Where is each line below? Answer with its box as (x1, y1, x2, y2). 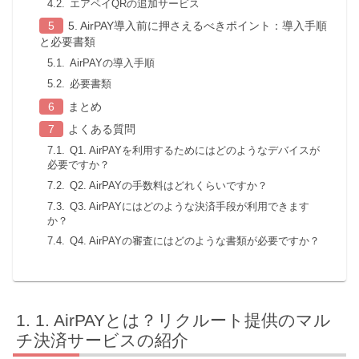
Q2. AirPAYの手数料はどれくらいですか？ (69, 179, 268, 192)
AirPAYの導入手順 (69, 57, 155, 70)
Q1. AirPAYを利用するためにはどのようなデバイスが (69, 144, 320, 156)
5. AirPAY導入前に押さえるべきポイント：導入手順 (67, 19, 327, 33)
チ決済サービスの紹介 (16, 331, 189, 350)
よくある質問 (67, 123, 135, 136)
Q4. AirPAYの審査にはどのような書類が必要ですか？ (69, 235, 320, 248)
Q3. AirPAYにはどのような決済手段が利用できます (69, 200, 309, 212)
